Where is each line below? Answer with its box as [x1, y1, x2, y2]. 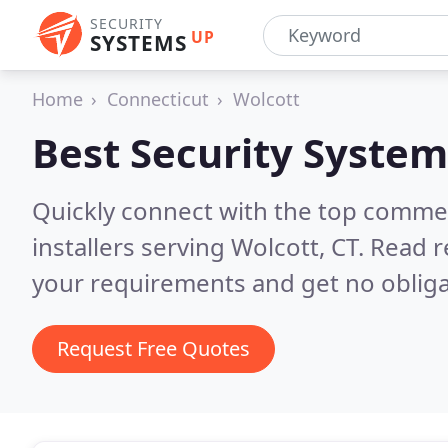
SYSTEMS [90, 29, 187, 57]
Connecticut [107, 87, 209, 111]
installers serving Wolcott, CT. [32, 230, 370, 263]
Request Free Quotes [57, 335, 250, 362]
